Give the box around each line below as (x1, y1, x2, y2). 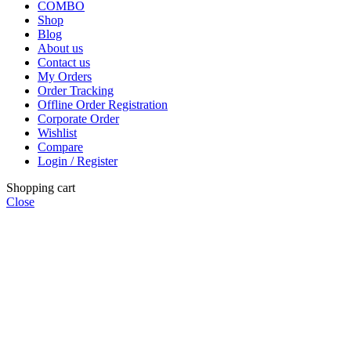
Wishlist (38, 126, 77, 140)
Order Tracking (38, 84, 114, 98)
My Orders (38, 70, 92, 84)
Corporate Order (38, 112, 119, 126)
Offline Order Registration (38, 98, 168, 112)
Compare (38, 140, 83, 154)
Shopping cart (6, 181, 75, 195)
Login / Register (38, 154, 118, 168)
